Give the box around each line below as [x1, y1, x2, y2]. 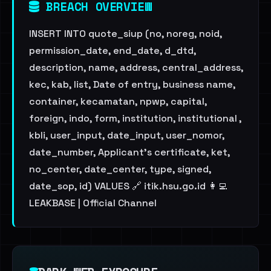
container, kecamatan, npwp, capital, [29, 95, 207, 108]
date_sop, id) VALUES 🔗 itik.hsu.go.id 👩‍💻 [29, 180, 227, 192]
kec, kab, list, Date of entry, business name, [29, 78, 235, 91]
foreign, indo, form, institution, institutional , [29, 112, 241, 125]
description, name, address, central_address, [29, 61, 243, 74]
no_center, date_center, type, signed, [29, 163, 211, 175]
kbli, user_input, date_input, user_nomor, [29, 129, 224, 142]
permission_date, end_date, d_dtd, [29, 44, 196, 57]
